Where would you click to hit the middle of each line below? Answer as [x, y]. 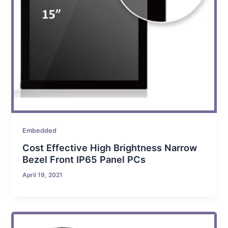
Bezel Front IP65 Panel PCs [84, 160]
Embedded [40, 130]
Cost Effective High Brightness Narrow [110, 148]
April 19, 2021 [43, 175]
